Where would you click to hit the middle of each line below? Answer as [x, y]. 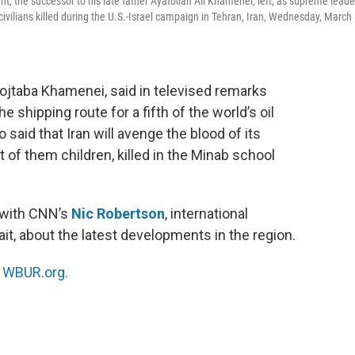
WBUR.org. [35, 273]
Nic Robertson [118, 214]
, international [206, 214]
